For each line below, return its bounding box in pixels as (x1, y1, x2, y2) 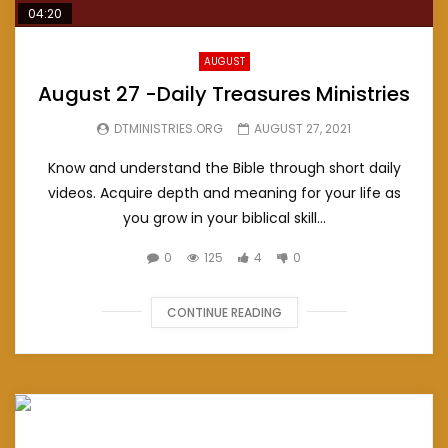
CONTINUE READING (166, 303, 282, 321)
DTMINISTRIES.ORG (114, 119, 223, 137)
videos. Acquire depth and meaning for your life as (47, 182, 401, 203)
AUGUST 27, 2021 (254, 119, 351, 137)
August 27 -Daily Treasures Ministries (38, 79, 410, 108)
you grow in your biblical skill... (122, 207, 326, 228)
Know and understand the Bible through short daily (47, 157, 401, 178)
